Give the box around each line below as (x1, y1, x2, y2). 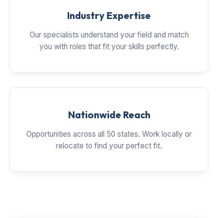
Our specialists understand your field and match (29, 30, 189, 39)
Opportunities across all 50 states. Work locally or (26, 129, 192, 139)
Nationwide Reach (68, 109, 150, 121)
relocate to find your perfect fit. (56, 141, 162, 150)
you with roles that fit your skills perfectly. (39, 42, 179, 51)
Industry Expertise (67, 9, 151, 21)
